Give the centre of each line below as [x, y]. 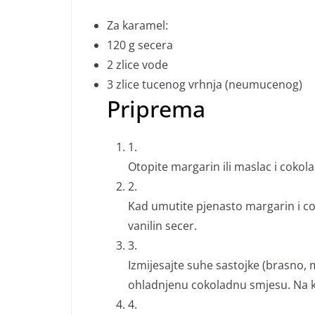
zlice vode [142, 65]
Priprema [156, 109]
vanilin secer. [162, 226]
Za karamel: [137, 25]
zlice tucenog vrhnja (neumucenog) [209, 84]
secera [155, 45]
